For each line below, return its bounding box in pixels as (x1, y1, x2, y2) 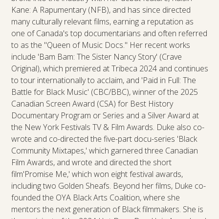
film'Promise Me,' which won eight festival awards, (11, 168, 183, 179)
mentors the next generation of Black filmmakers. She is (11, 203, 203, 215)
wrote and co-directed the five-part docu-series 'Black (11, 133, 197, 144)
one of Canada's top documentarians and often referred (11, 27, 207, 39)
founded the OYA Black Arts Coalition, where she (11, 192, 180, 203)
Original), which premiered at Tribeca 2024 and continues (11, 63, 208, 74)
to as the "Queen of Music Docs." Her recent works (11, 39, 190, 50)
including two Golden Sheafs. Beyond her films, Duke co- (11, 180, 206, 191)
